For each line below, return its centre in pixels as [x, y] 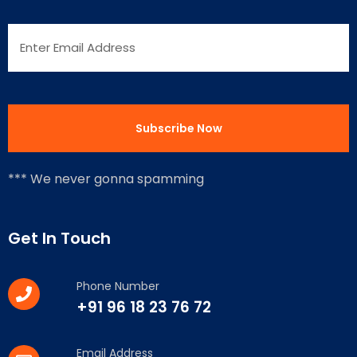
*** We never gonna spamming [106, 178]
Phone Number [118, 286]
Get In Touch [59, 238]
